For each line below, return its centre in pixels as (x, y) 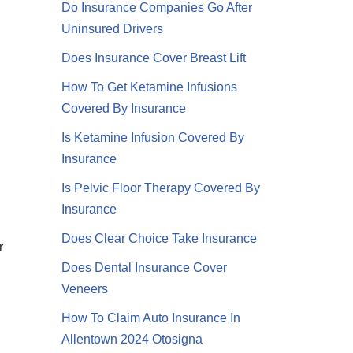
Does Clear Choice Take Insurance (160, 239)
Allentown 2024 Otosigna (132, 340)
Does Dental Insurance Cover (145, 268)
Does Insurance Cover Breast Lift (154, 58)
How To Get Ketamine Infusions (150, 87)
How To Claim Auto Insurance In (151, 318)
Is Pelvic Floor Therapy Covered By (161, 188)
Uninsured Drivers (113, 29)
